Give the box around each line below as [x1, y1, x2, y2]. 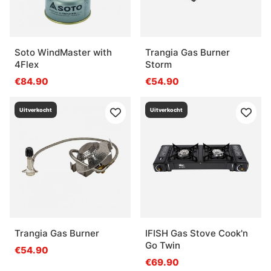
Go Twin [145, 239, 180, 251]
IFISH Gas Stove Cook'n [145, 227, 248, 239]
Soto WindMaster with [15, 46, 112, 58]
